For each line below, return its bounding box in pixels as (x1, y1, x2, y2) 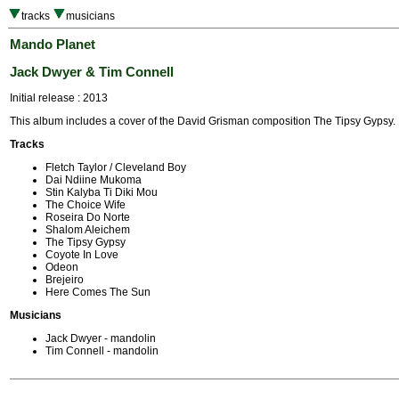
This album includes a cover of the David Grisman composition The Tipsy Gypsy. (10, 115, 395, 128)
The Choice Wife (45, 199, 126, 212)
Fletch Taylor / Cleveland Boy (45, 161, 186, 175)
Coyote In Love (45, 248, 118, 262)
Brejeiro (45, 273, 84, 287)
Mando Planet (10, 37, 95, 52)
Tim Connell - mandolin (45, 345, 159, 358)
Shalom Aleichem (45, 224, 130, 237)
